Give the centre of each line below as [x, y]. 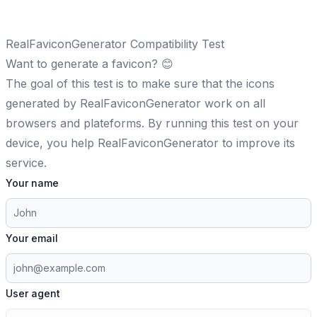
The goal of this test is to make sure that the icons [140, 83]
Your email [32, 238]
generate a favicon [101, 64]
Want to [28, 64]
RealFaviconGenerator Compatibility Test [115, 44]
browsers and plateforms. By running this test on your [152, 123]
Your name [32, 183]
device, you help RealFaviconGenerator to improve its [150, 143]
